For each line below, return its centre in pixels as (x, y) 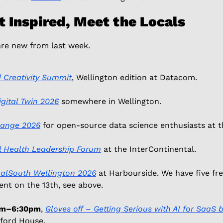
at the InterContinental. (150, 149)
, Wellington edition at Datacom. (136, 77)
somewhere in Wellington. (111, 101)
